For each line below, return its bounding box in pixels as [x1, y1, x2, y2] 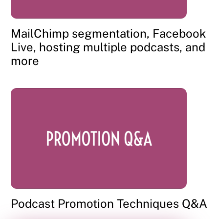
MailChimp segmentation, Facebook [11, 26, 206, 41]
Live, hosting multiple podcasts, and [11, 40, 206, 54]
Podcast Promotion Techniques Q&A [11, 197, 208, 211]
